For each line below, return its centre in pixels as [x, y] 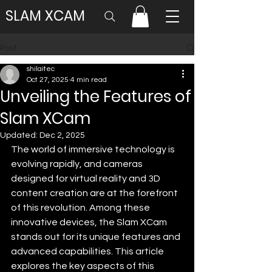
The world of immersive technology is [94, 149]
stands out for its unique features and [97, 236]
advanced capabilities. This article [88, 251]
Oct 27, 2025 [48, 80]
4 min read [89, 80]
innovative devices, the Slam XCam [90, 222]
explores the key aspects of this [83, 266]
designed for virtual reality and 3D [87, 178]
